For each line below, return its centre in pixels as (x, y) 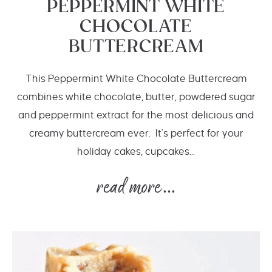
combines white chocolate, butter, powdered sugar (136, 97)
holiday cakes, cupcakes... (136, 152)
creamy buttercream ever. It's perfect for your (136, 134)
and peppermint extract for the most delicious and (136, 115)
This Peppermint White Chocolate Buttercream (136, 79)
